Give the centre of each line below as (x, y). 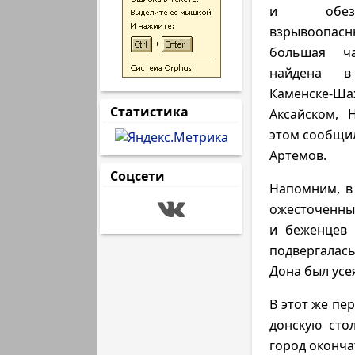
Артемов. (298, 155)
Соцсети (137, 176)
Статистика (149, 112)
